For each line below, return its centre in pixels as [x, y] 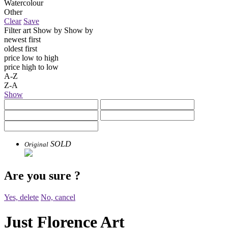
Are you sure [39, 175]
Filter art [18, 30]
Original [36, 144]
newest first [22, 39]
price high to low [31, 67]
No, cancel [58, 197]
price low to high [31, 58]
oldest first [21, 48]
